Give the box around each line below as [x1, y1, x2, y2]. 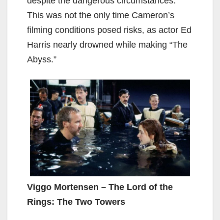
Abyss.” [27, 54, 56, 64]
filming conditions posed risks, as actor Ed [27, 25, 192, 35]
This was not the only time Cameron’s [27, 10, 174, 20]
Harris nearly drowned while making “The [27, 39, 188, 50]
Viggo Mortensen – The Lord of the [27, 182, 173, 192]
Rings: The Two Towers [27, 196, 125, 207]
